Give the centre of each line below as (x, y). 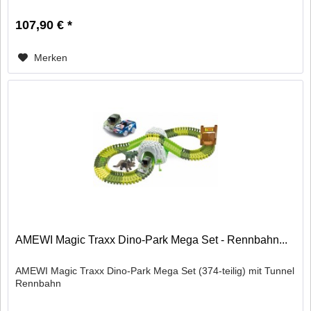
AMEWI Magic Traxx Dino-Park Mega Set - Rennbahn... (152, 239)
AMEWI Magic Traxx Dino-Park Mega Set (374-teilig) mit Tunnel (155, 270)
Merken (51, 58)
